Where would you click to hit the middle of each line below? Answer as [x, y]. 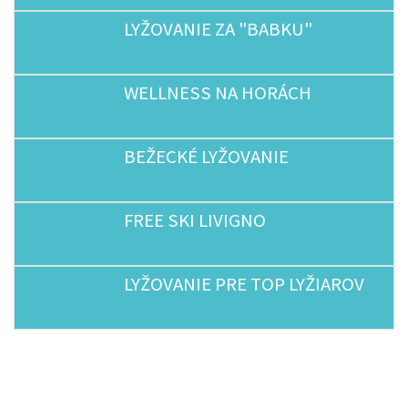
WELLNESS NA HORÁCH [218, 93]
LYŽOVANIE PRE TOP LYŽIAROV [244, 284]
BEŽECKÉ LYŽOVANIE [206, 157]
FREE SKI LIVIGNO [195, 220]
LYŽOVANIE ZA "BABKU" [218, 29]
